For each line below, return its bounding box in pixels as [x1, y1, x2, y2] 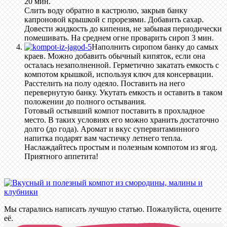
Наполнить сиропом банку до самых [92, 43, 218, 52]
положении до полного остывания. [24, 97, 146, 106]
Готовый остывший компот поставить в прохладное [24, 106, 205, 116]
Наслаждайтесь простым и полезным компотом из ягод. [24, 143, 217, 152]
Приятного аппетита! [24, 152, 98, 161]
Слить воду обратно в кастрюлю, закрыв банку [24, 6, 187, 15]
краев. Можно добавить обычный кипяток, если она [24, 52, 205, 61]
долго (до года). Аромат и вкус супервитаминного [24, 125, 199, 134]
